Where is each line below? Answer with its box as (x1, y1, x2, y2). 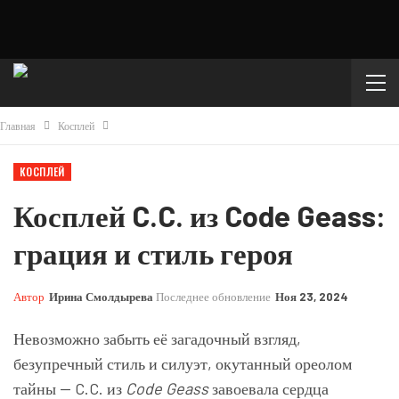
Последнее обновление (156, 289, 273, 304)
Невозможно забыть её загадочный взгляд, (13, 329, 301, 348)
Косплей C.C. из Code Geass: (13, 198, 386, 233)
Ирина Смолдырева (49, 289, 153, 304)
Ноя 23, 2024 (275, 289, 348, 304)
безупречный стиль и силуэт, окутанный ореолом (13, 354, 352, 373)
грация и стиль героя (13, 235, 293, 271)
